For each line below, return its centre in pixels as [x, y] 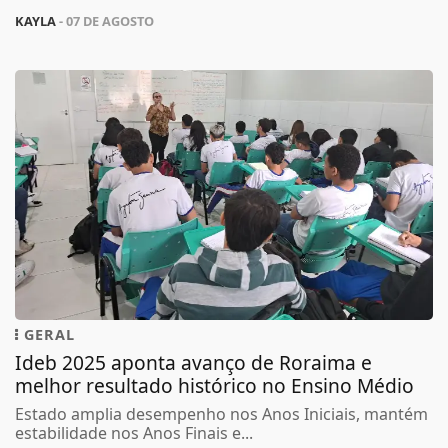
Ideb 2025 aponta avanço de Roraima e [193, 362]
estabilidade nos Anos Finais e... [134, 432]
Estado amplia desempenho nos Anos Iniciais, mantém [221, 413]
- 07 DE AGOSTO [105, 21]
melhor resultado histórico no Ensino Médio [214, 385]
